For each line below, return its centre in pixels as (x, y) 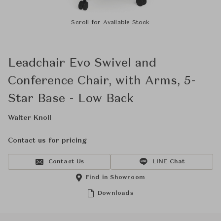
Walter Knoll (30, 118)
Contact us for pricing (47, 141)
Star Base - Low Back (71, 99)
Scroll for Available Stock (110, 23)
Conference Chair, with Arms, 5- (102, 81)
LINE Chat (169, 162)
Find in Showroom (115, 178)
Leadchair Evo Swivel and (82, 64)
